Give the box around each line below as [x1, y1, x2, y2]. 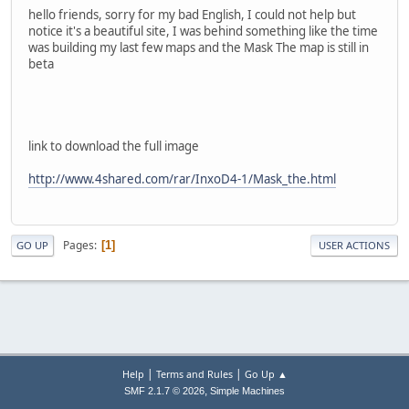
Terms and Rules [155, 367, 233, 381]
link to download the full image [28, 137, 199, 154]
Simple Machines [210, 385, 285, 396]
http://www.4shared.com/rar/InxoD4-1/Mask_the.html [28, 170, 336, 187]
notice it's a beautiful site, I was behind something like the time [28, 22, 378, 39]
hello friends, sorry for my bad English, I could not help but [28, 5, 356, 23]
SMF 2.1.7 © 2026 [124, 385, 204, 396]
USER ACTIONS [319, 238, 390, 253]
